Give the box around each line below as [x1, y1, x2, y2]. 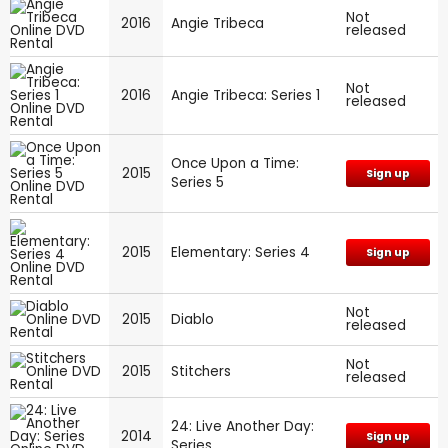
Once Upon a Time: [171, 153, 299, 173]
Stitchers [171, 361, 231, 381]
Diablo [171, 309, 214, 329]
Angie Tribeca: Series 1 [171, 85, 320, 105]
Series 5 [171, 172, 224, 192]
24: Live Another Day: [171, 416, 314, 436]
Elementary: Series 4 [171, 242, 310, 262]
